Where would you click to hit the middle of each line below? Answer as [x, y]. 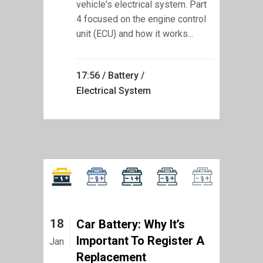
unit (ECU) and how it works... [135, 33]
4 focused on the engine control [141, 19]
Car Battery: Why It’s [131, 224]
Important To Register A [140, 240]
